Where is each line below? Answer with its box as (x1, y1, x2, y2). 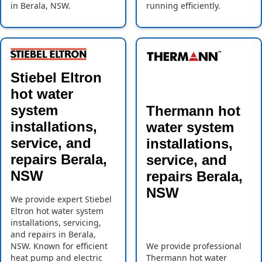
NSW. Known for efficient (11, 240, 108, 252)
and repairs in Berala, (11, 229, 96, 240)
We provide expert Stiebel (11, 194, 112, 205)
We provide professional (146, 240, 242, 252)
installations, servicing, (11, 217, 101, 229)
